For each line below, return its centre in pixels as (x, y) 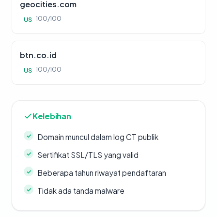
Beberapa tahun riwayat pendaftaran (102, 173)
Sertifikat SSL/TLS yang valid (88, 155)
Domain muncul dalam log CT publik (98, 137)
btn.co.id (38, 55)
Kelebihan (52, 116)
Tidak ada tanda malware (81, 191)
